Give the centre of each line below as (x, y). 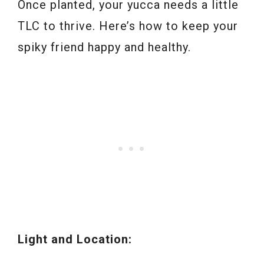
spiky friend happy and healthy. (104, 47)
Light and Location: (75, 240)
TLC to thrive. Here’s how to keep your (128, 26)
